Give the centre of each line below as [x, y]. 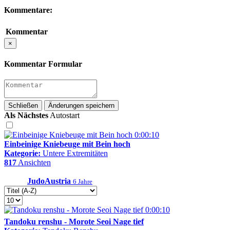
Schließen [23, 106]
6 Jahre [83, 182]
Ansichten [34, 163]
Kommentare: [28, 10]
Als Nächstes [26, 116]
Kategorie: [23, 154]
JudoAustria [50, 181]
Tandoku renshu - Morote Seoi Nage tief [74, 222]
